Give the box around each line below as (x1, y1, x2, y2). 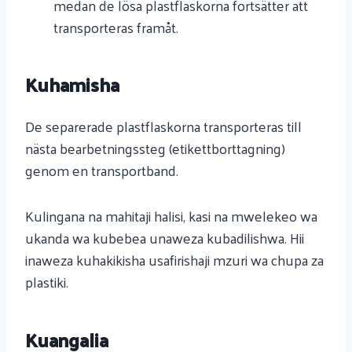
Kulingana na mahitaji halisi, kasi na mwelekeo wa (25, 202, 317, 229)
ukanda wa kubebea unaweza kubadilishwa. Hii (25, 224, 304, 251)
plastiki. (25, 268, 68, 295)
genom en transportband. (25, 156, 178, 183)
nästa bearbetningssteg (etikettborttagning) (25, 134, 285, 161)
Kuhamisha (25, 67, 119, 102)
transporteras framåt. (53, 13, 178, 40)
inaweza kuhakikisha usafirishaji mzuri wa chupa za (25, 246, 324, 273)
